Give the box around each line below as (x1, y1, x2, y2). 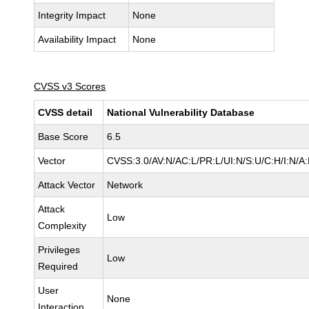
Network (107, 179, 143, 190)
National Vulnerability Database (107, 107, 255, 118)
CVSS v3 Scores (34, 81, 106, 92)
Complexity (38, 220, 87, 231)
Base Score (38, 131, 89, 142)
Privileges (38, 244, 81, 255)
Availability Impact (38, 34, 117, 45)
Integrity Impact (38, 10, 106, 21)
